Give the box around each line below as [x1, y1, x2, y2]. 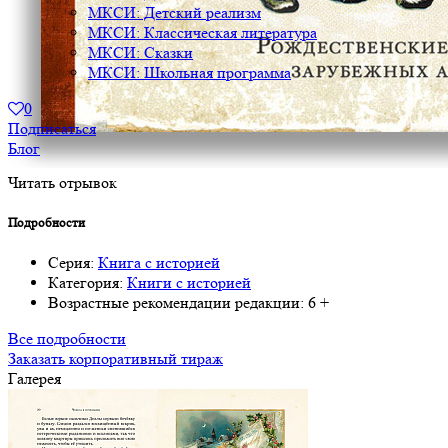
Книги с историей [127, 273, 251, 293]
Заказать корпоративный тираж [8, 349, 223, 369]
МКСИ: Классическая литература [88, 23, 317, 42]
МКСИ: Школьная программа [88, 63, 291, 82]
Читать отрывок [8, 172, 117, 192]
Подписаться [8, 119, 96, 138]
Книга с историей [98, 253, 220, 273]
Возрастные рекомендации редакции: [48, 293, 304, 313]
